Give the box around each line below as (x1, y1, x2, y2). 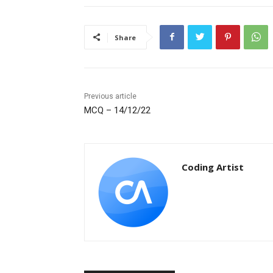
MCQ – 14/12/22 (84, 104, 151, 116)
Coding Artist (182, 160, 244, 173)
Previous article (84, 91, 136, 101)
